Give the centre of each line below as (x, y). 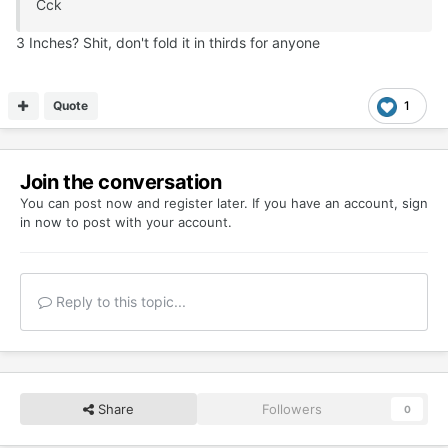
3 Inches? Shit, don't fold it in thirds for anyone (168, 43)
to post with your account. (147, 222)
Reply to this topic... (119, 302)
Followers (292, 409)
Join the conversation (121, 182)
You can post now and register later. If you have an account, (211, 203)
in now (41, 222)
